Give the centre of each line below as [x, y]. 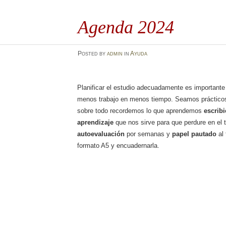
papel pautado [194, 134]
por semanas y [149, 134]
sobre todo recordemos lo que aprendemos [141, 111]
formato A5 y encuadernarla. [119, 146]
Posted [88, 54]
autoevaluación [101, 134]
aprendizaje [96, 123]
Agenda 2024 [126, 27]
